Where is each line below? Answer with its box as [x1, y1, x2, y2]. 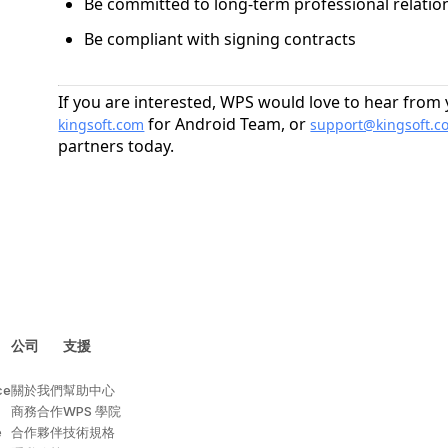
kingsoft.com [58, 115, 145, 134]
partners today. [58, 135, 175, 157]
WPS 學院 [63, 403, 121, 419]
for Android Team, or [144, 113, 311, 135]
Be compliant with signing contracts [84, 28, 357, 50]
